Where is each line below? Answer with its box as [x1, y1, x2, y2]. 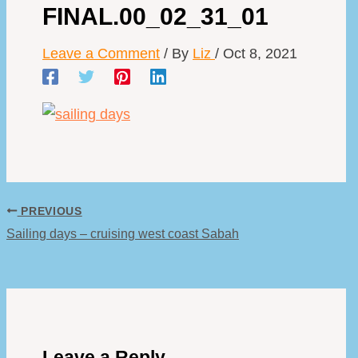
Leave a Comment [42, 45, 160, 62]
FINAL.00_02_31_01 [42, 2, 268, 30]
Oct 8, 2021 [223, 45, 297, 62]
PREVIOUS [17, 205, 82, 217]
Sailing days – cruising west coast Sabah [6, 227, 239, 241]
